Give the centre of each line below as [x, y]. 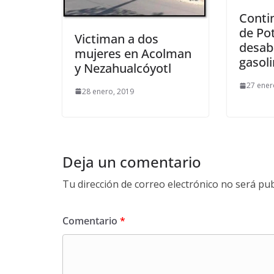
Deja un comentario [132, 161]
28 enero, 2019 [108, 91]
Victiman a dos [117, 39]
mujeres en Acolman [133, 53]
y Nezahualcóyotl [123, 68]
